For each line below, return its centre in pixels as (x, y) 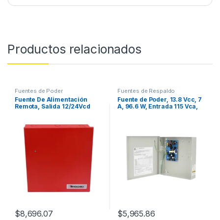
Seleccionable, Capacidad (55, 113)
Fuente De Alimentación (51, 100)
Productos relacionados (74, 49)
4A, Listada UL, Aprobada (53, 120)
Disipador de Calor (146, 120)
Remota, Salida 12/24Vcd (52, 107)
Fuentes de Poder (39, 91)
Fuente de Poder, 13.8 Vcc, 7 (160, 100)
